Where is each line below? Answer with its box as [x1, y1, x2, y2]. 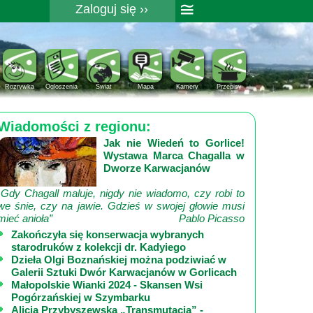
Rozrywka [5, 82, 35, 90]
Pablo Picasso [179, 212, 245, 224]
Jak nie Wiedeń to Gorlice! [103, 137, 245, 149]
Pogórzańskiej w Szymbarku [11, 291, 150, 303]
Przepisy [217, 82, 242, 90]
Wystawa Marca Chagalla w [103, 150, 245, 161]
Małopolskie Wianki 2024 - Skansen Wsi [11, 279, 203, 291]
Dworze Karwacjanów [103, 162, 210, 174]
